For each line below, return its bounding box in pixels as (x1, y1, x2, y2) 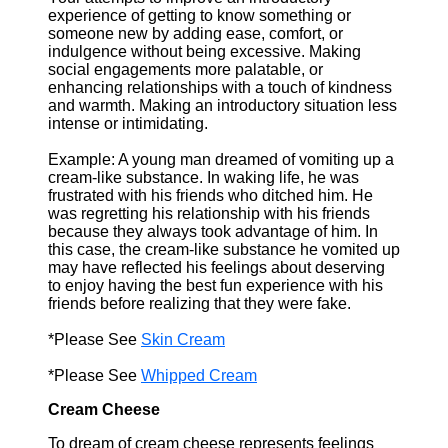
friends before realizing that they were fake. (48, 295, 351, 312)
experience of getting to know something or (48, 7, 351, 24)
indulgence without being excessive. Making (48, 43, 361, 60)
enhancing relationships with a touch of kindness (48, 79, 392, 96)
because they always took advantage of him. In (48, 223, 378, 240)
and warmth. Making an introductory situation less (48, 97, 397, 114)
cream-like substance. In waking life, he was (48, 169, 359, 186)
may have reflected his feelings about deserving (48, 259, 385, 276)
